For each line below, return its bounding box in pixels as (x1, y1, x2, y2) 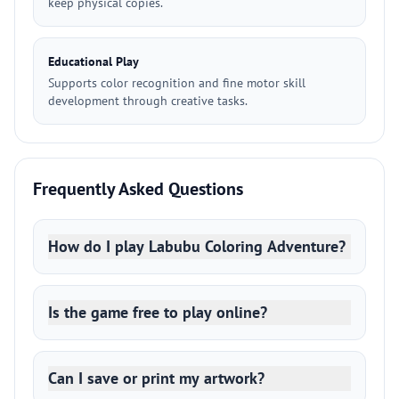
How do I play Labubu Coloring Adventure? (48, 236, 346, 256)
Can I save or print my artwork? (48, 368, 265, 388)
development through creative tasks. (48, 93, 248, 109)
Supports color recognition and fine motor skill (48, 75, 305, 91)
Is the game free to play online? (48, 302, 267, 322)
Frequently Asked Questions (33, 177, 243, 200)
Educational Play (48, 53, 139, 69)
